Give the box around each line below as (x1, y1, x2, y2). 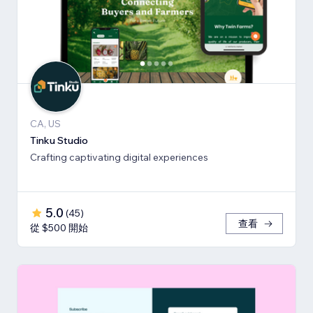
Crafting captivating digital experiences (30, 151, 208, 164)
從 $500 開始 (30, 221, 88, 235)
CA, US (30, 117, 61, 131)
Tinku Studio (30, 134, 88, 147)
